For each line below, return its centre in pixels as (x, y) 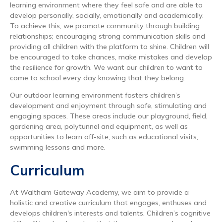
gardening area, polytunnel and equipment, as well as (99, 127)
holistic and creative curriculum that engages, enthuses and (108, 203)
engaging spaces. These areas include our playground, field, (109, 116)
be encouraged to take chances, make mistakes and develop (111, 57)
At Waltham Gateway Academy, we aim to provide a (99, 193)
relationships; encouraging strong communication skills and (108, 36)
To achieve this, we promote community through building (105, 26)
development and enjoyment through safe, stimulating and (108, 106)
